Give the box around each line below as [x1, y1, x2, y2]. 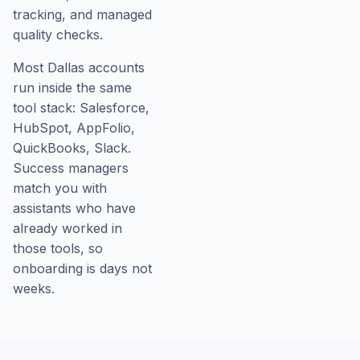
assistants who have [13, 200, 136, 216]
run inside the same [13, 80, 132, 96]
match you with [13, 180, 107, 196]
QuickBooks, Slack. [13, 140, 131, 156]
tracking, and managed [13, 6, 152, 22]
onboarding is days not [13, 260, 152, 276]
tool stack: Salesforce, [13, 100, 149, 116]
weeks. [13, 280, 55, 297]
